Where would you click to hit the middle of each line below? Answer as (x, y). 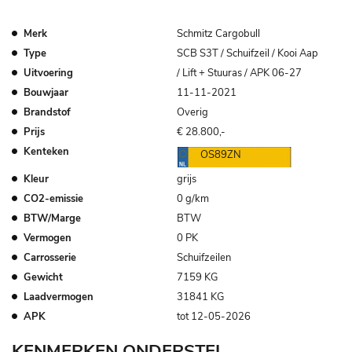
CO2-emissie (53, 198)
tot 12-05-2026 (213, 316)
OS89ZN (220, 154)
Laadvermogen (59, 297)
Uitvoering (48, 73)
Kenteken (46, 151)
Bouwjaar (46, 92)
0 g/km (192, 198)
